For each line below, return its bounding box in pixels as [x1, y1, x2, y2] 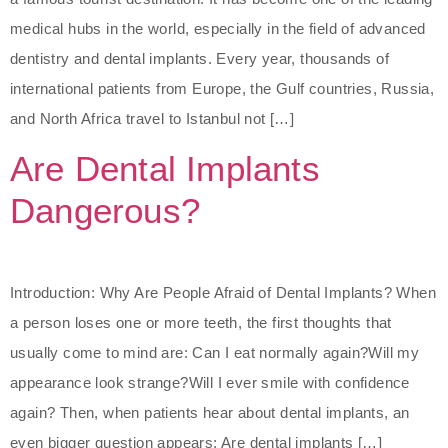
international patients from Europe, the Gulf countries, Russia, [10, 79, 435, 97]
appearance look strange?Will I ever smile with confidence [10, 373, 410, 391]
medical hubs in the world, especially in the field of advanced [10, 19, 426, 37]
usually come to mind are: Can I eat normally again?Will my [10, 343, 420, 361]
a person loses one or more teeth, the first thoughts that [10, 313, 392, 331]
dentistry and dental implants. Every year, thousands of [10, 49, 389, 67]
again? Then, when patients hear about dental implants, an [10, 403, 410, 421]
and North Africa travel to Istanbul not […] [10, 109, 295, 127]
